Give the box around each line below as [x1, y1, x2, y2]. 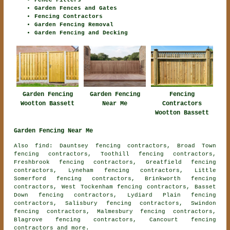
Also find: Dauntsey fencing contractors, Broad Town [14, 142, 216, 149]
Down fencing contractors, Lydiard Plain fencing [14, 191, 216, 198]
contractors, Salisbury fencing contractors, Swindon [14, 200, 216, 206]
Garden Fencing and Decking [34, 30, 128, 36]
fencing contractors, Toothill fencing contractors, [14, 150, 216, 157]
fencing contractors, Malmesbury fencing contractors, [14, 208, 216, 215]
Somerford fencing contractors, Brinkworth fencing [14, 175, 216, 182]
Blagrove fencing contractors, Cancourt [14, 216, 191, 223]
